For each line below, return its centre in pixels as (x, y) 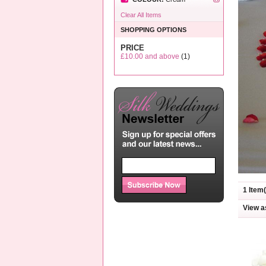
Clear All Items (141, 15)
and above (161, 56)
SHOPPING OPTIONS (153, 30)
